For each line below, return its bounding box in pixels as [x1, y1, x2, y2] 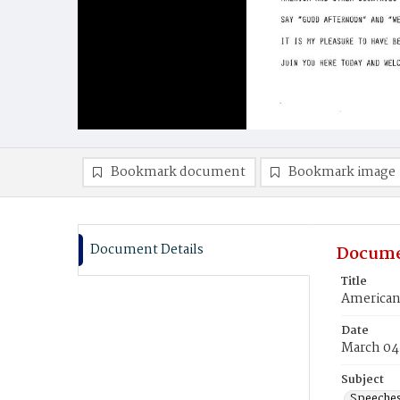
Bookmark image [288, 162, 396, 183]
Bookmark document [111, 162, 246, 183]
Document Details [90, 239, 204, 261]
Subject [341, 371, 384, 389]
